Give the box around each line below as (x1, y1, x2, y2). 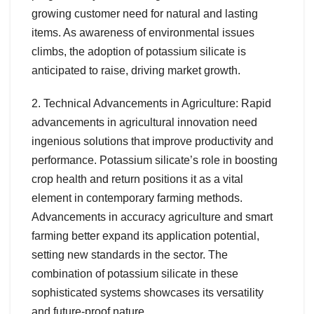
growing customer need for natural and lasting (32, 7, 258, 20)
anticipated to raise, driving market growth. (32, 64, 240, 76)
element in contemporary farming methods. (32, 191, 243, 204)
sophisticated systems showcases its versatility (32, 286, 264, 299)
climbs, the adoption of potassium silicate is (32, 45, 246, 57)
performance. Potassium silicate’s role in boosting (32, 153, 278, 166)
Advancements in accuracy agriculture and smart (32, 210, 273, 223)
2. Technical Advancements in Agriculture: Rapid (32, 97, 271, 109)
